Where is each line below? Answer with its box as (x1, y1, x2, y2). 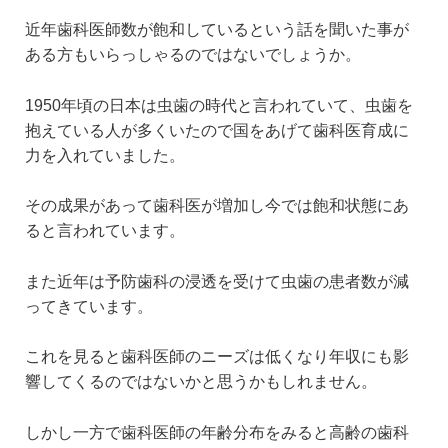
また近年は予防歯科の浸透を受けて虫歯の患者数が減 (25, 272, 409, 290)
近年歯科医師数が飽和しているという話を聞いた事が (25, 21, 409, 39)
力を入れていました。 (25, 146, 185, 164)
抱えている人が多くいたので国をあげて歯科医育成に (25, 121, 409, 139)
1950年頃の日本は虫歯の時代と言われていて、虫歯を (25, 96, 413, 114)
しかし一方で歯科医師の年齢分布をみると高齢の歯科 (25, 424, 409, 442)
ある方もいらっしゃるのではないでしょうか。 (25, 46, 361, 64)
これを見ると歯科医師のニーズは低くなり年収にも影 (25, 348, 409, 366)
